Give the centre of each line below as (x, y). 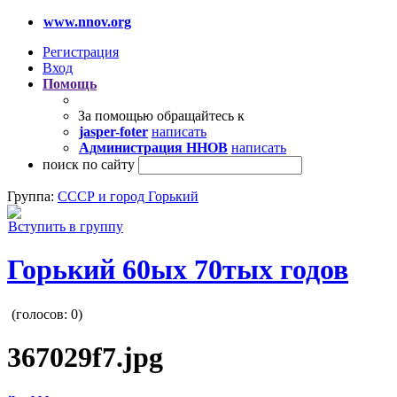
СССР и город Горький (128, 196)
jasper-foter (113, 132)
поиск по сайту (89, 164)
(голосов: (41, 314)
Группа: (32, 196)
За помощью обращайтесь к (161, 116)
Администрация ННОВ (153, 148)
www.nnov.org (87, 22)
